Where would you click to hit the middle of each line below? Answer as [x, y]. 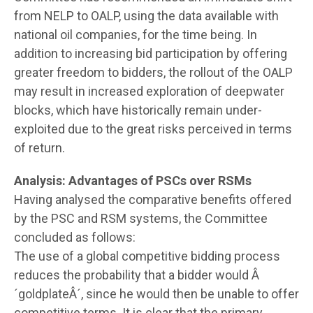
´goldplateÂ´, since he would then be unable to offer [156, 293]
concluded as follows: [75, 237]
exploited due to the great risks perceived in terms [153, 129]
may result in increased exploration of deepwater [149, 91]
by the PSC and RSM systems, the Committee [141, 218]
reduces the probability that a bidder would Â [137, 275]
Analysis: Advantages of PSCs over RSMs [133, 180]
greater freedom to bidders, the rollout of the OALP [153, 72]
